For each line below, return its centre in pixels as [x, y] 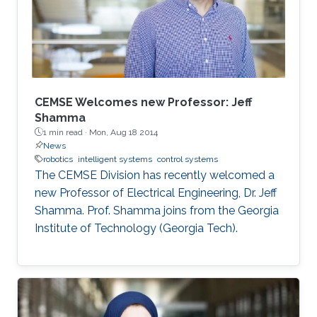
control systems [188, 159]
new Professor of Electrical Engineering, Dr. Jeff [156, 192]
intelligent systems [115, 159]
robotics [58, 159]
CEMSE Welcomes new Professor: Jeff [143, 102]
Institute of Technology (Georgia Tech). [136, 228]
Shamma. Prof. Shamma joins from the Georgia [157, 210]
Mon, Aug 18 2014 [123, 132]
